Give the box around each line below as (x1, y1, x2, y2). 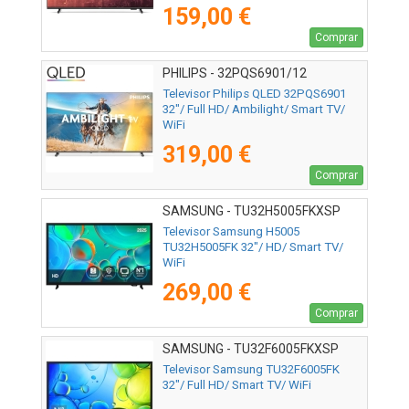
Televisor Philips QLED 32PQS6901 (163, 87, 346, 101)
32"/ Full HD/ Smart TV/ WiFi (163, 378, 311, 393)
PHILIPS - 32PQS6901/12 (163, 66, 307, 81)
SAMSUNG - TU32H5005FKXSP (163, 204, 341, 219)
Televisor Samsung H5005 (163, 225, 299, 239)
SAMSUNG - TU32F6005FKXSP (163, 341, 339, 357)
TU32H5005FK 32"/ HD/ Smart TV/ (163, 240, 343, 255)
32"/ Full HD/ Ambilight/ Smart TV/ (163, 102, 345, 117)
